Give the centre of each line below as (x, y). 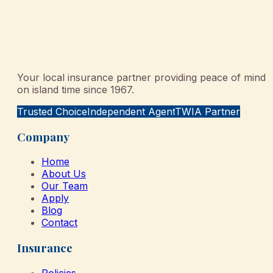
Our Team (65, 186)
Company (43, 136)
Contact (59, 223)
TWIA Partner (207, 111)
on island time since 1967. (76, 89)
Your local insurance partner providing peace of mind (141, 77)
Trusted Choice (52, 111)
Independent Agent (131, 111)
